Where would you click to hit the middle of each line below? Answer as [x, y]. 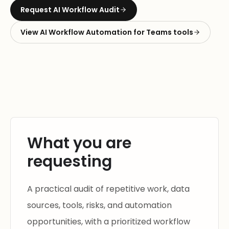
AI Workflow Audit [86, 10]
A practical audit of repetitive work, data [108, 189]
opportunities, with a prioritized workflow [109, 222]
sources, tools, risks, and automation [99, 205]
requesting [70, 162]
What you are [79, 143]
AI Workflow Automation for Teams [106, 32]
